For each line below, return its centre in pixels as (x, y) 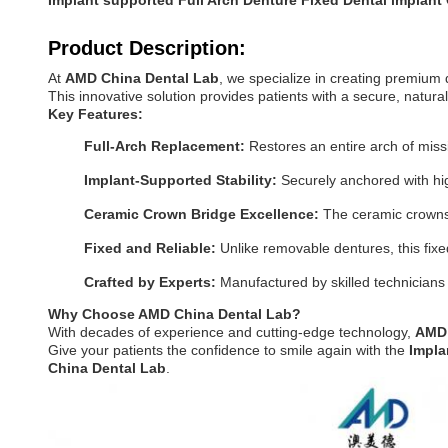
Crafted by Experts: (150, 282)
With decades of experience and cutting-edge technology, (231, 332)
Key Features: (95, 114)
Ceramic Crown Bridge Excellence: (201, 214)
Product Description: (147, 48)
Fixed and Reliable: (150, 248)
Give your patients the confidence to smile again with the (228, 350)
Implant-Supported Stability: (180, 180)
